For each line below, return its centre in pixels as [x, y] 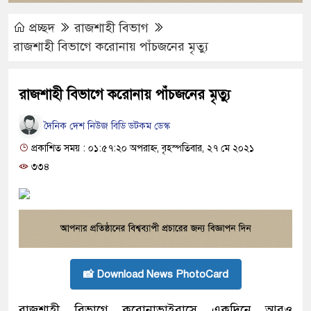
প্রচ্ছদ [42, 28]
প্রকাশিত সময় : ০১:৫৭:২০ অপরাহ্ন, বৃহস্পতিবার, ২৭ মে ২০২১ [141, 149]
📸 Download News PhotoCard [155, 274]
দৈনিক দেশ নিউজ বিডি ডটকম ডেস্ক [106, 126]
